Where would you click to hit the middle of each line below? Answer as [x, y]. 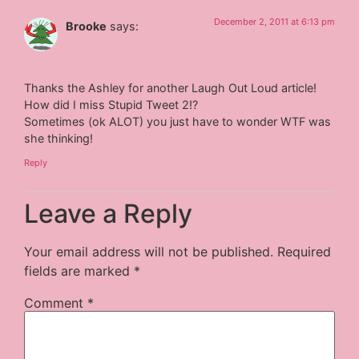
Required [305, 251]
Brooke [87, 26]
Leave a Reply [109, 213]
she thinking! [59, 139]
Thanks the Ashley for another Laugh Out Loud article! [171, 88]
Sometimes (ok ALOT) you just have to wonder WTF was [178, 122]
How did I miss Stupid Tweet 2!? [111, 105]
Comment [56, 303]
